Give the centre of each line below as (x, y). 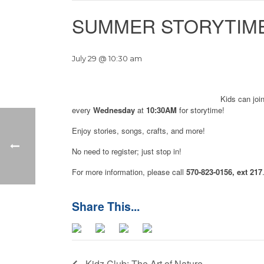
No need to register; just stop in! (127, 151)
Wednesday (114, 110)
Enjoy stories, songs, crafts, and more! (138, 131)
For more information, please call (129, 172)
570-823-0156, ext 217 (224, 172)
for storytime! (201, 110)
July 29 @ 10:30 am (107, 58)
